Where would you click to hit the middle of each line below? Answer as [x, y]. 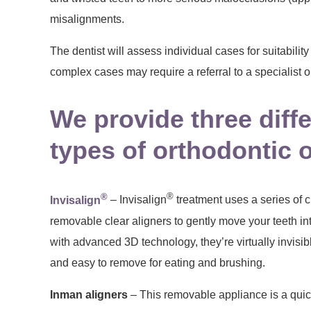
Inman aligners [89, 294]
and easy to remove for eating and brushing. [158, 262]
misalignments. [87, 19]
